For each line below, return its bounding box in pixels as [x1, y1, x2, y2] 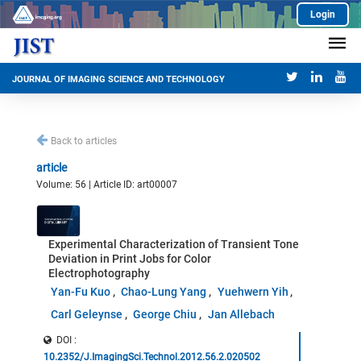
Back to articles [51, 135, 117, 147]
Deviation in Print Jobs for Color [48, 252, 211, 265]
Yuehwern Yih [217, 285, 288, 298]
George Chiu [133, 308, 197, 321]
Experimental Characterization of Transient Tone [48, 238, 299, 251]
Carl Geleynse [50, 308, 122, 321]
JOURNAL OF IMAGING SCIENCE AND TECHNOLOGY [12, 74, 225, 85]
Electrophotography [48, 267, 150, 280]
